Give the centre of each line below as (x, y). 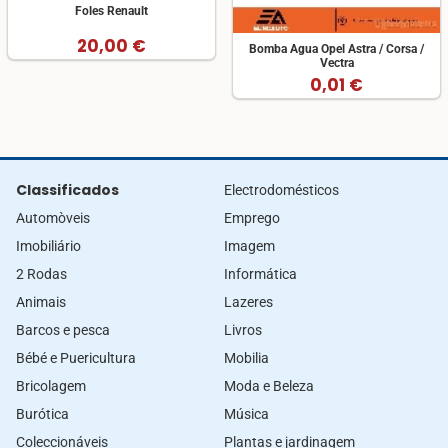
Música (246, 413)
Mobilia (246, 357)
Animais (41, 301)
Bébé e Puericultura (76, 357)
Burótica (42, 413)
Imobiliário (48, 245)
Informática (260, 273)
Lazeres (248, 301)
